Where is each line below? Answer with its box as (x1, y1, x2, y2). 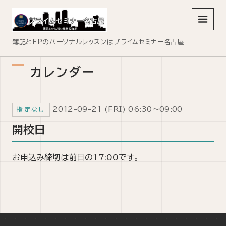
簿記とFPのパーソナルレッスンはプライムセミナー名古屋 (12, 39, 185, 45)
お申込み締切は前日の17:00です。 (12, 153, 139, 161)
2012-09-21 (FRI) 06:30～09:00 (52, 106, 183, 113)
